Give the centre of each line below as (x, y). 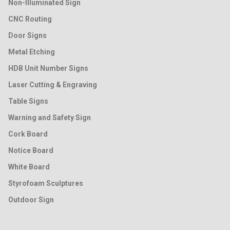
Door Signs (27, 35)
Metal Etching (32, 52)
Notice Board (31, 150)
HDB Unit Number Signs (48, 68)
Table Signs (28, 101)
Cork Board (28, 134)
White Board (29, 167)
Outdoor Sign (31, 199)
